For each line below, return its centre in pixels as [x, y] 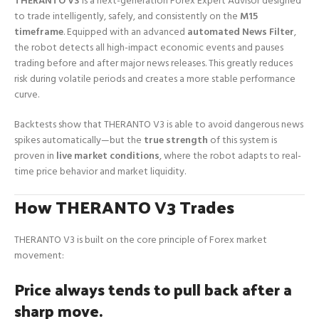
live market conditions [108, 156]
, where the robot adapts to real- [230, 156]
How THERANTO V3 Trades [124, 206]
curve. [27, 95]
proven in [35, 156]
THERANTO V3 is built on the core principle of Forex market [141, 240]
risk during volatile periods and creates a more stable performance [155, 79]
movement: [39, 256]
